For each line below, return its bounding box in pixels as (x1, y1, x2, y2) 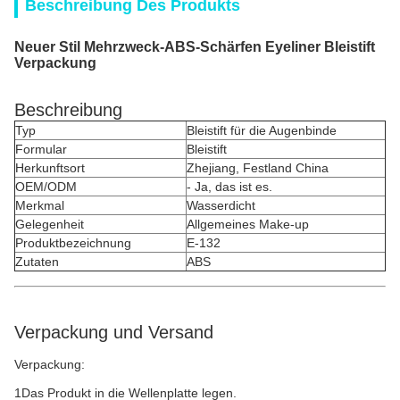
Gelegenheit (15, 217, 84, 231)
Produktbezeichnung (15, 236, 131, 250)
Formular (15, 142, 67, 156)
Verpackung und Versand (14, 322, 213, 342)
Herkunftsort (15, 161, 85, 175)
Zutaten (15, 254, 59, 269)
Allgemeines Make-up (187, 217, 309, 231)
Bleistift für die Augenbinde (187, 123, 337, 137)
